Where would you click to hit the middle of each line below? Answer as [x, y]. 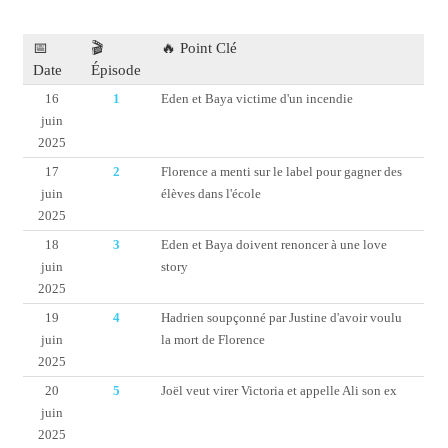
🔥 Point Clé [199, 47]
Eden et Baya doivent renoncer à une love [274, 244]
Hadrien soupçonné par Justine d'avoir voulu [282, 317]
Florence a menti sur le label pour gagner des [282, 171]
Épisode [116, 69]
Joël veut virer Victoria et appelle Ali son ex [279, 390]
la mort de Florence [213, 339]
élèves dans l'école [211, 193]
